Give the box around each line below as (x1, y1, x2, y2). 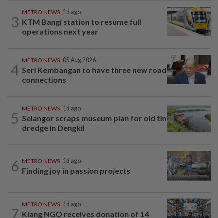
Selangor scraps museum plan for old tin (22, 113, 166, 123)
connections (22, 75, 66, 85)
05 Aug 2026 (63, 56, 96, 64)
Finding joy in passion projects (22, 166, 130, 176)
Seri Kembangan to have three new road (22, 65, 166, 75)
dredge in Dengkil (22, 123, 85, 133)
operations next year (22, 27, 98, 36)
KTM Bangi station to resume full (22, 17, 141, 27)
